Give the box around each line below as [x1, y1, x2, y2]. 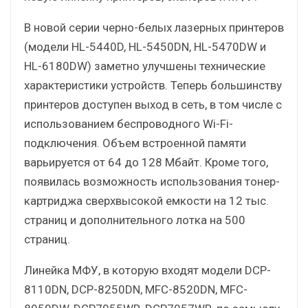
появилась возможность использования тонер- [24, 174, 280, 188]
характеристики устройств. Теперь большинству [24, 78, 282, 92]
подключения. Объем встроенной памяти [24, 135, 246, 150]
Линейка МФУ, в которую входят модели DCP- [24, 263, 271, 277]
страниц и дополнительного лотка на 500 [24, 212, 245, 227]
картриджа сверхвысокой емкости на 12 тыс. [24, 193, 269, 208]
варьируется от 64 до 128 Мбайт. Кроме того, [24, 155, 268, 169]
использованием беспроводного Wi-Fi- [24, 116, 233, 131]
